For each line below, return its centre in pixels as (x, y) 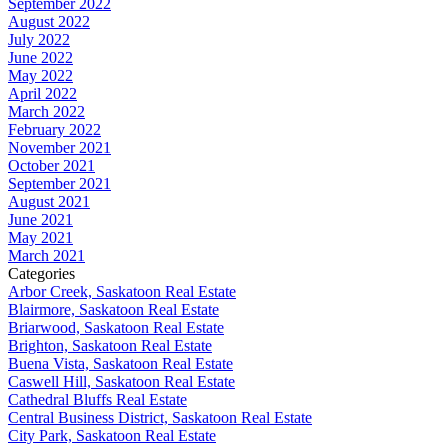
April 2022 (42, 93)
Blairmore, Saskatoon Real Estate (113, 309)
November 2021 (59, 147)
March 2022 (46, 111)
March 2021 (46, 255)
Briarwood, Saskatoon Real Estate (116, 327)
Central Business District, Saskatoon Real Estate (160, 417)
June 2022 (40, 57)
